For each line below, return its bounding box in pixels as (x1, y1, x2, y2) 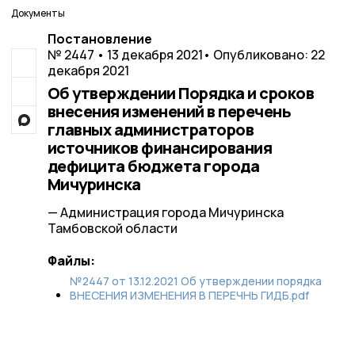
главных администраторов (47, 119, 254, 140)
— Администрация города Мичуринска (47, 204, 284, 221)
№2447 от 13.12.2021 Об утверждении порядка (69, 273, 322, 288)
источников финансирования (47, 137, 272, 158)
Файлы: (47, 252, 95, 269)
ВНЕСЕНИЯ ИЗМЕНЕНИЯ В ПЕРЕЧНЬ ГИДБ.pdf (69, 288, 309, 303)
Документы (11, 6, 65, 20)
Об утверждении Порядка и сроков (47, 82, 314, 104)
